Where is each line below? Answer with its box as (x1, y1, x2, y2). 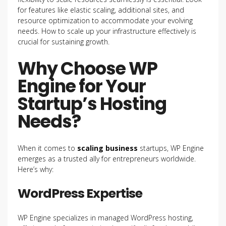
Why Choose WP (18, 56, 157, 81)
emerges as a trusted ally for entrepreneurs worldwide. (18, 154, 196, 163)
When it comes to (18, 143, 77, 153)
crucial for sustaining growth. (18, 37, 109, 46)
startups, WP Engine (138, 143, 204, 153)
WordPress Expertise (18, 185, 142, 202)
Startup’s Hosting (18, 91, 166, 116)
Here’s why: (18, 164, 53, 174)
